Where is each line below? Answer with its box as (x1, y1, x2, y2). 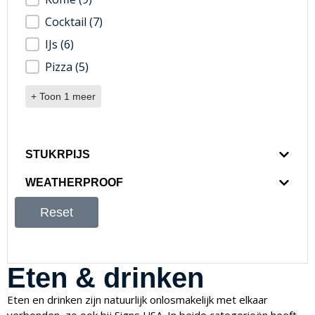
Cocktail (45, 14, 89, 30)
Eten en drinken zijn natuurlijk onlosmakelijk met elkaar (7, 292, 268, 307)
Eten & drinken (7, 262, 204, 294)
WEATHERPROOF (25, 176, 123, 189)
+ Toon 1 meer (31, 91, 96, 103)
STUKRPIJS (25, 148, 90, 161)
